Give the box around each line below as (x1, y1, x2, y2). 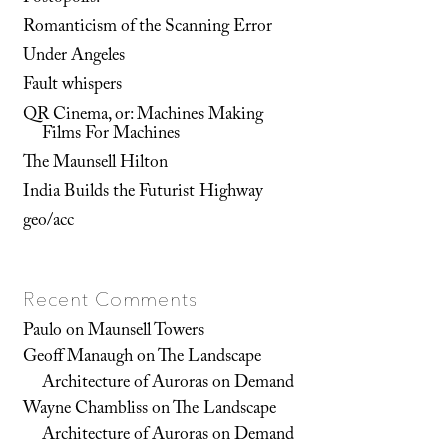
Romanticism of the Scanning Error (23, 13, 273, 44)
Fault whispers (23, 71, 123, 102)
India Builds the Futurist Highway (23, 177, 264, 208)
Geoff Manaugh (23, 342, 134, 373)
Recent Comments (23, 286, 199, 311)
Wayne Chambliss (23, 394, 149, 425)
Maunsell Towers (88, 316, 205, 347)
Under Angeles (23, 42, 126, 73)
